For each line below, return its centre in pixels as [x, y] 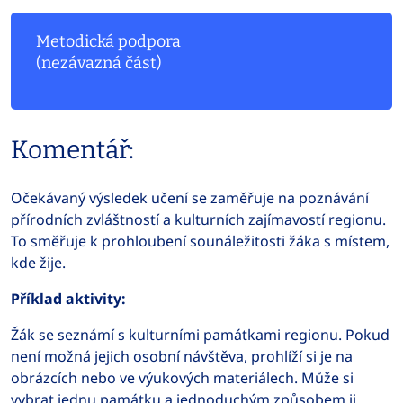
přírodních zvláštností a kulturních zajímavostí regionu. [198, 219]
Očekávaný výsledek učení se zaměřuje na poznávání [190, 198]
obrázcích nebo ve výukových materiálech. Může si [182, 378]
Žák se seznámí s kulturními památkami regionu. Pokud [200, 335]
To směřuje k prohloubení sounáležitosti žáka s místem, [200, 241]
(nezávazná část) [99, 63]
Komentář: [72, 150]
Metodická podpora [108, 41]
